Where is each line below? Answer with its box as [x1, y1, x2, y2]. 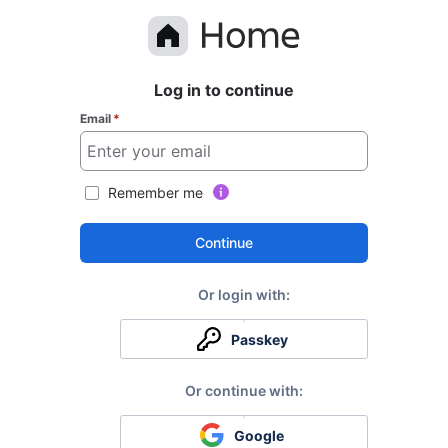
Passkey [230, 331, 288, 348]
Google [234, 427, 284, 444]
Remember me [108, 184, 203, 201]
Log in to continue [154, 80, 294, 100]
